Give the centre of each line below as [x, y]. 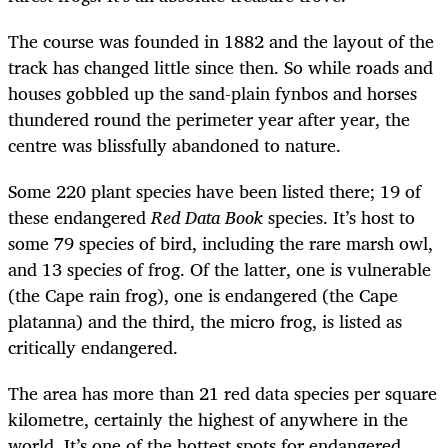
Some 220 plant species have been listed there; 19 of [214, 191]
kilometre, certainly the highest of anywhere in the [208, 419]
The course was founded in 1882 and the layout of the [221, 40]
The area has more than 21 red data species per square [222, 393]
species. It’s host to [339, 217]
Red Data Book [207, 217]
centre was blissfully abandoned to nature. [174, 144]
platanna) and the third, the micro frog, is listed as [205, 321]
